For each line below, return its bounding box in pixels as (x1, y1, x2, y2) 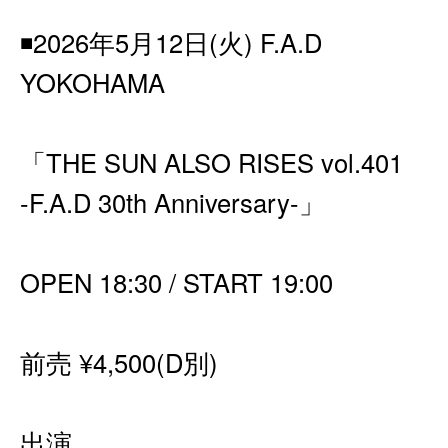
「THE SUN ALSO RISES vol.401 (20, 144, 403, 180)
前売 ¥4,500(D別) (20, 344, 218, 380)
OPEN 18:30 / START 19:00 (20, 264, 333, 300)
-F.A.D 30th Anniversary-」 (20, 184, 325, 220)
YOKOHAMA (20, 64, 165, 100)
